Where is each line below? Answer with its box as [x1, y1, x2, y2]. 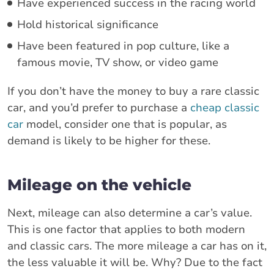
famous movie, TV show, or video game [17, 54, 218, 70]
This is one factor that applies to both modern [7, 221, 245, 237]
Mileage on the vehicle [7, 175, 191, 194]
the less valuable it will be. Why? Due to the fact [7, 254, 262, 270]
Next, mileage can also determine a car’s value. [7, 205, 252, 220]
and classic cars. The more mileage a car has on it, [7, 238, 267, 253]
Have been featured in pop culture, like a [17, 38, 229, 53]
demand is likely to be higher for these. [7, 133, 210, 148]
